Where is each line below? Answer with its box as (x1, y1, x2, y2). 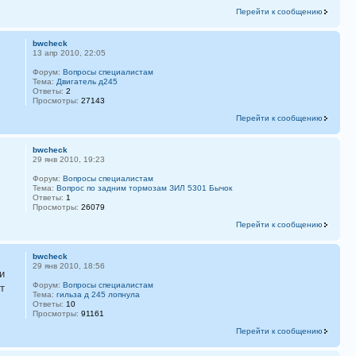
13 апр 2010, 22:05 (32, 48, 106, 57)
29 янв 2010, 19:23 (32, 154, 105, 164)
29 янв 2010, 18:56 (32, 261, 105, 270)
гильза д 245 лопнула (56, 289, 140, 299)
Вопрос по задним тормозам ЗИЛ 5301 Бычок (56, 183, 232, 192)
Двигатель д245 (56, 76, 118, 86)
